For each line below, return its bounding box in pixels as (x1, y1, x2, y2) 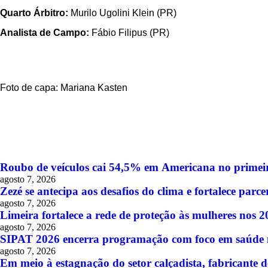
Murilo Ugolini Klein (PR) (71, 8, 176, 19)
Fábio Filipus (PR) (92, 28, 169, 38)
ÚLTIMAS (14, 144, 53, 154)
